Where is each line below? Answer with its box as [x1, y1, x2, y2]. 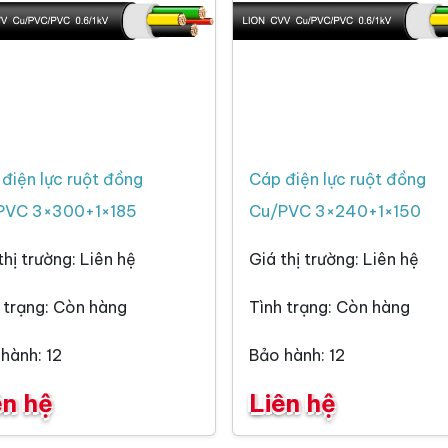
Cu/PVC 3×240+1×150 [249, 201, 421, 222]
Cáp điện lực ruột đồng [249, 169, 426, 190]
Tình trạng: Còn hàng [249, 297, 410, 318]
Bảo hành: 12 [249, 345, 345, 366]
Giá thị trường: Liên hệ [249, 249, 419, 270]
